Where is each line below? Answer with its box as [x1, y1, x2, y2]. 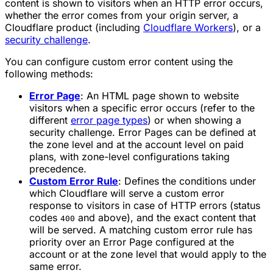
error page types [71, 113, 147, 126]
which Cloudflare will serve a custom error [29, 186, 224, 199]
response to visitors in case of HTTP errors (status [29, 199, 260, 211]
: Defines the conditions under [118, 174, 256, 187]
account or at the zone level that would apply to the [29, 247, 266, 260]
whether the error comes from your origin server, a [5, 9, 238, 21]
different [29, 113, 71, 126]
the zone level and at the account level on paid [29, 138, 244, 151]
